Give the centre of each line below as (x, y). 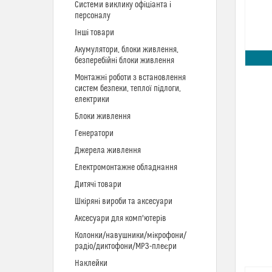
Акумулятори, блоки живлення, (127, 50)
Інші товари (94, 33)
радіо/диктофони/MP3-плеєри (126, 246)
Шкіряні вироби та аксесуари (124, 202)
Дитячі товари (98, 185)
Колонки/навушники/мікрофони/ (131, 236)
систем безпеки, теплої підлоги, (128, 89)
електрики (92, 100)
